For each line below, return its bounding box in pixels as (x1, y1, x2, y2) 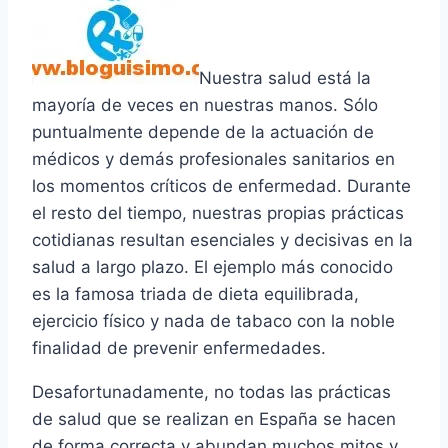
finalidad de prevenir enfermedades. (32, 338, 326, 359)
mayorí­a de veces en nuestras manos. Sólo (32, 95, 378, 116)
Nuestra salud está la (199, 68, 371, 89)
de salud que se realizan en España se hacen (32, 409, 396, 430)
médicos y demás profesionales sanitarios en (32, 149, 395, 170)
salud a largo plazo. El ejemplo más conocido (32, 257, 393, 278)
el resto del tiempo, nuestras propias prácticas (32, 203, 404, 224)
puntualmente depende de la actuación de (32, 122, 374, 143)
